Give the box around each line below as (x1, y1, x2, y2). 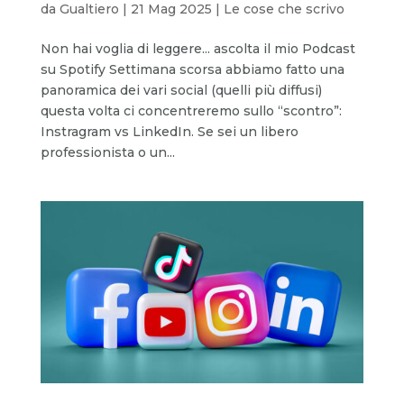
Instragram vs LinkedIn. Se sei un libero (40, 124, 298, 141)
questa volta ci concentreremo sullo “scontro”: (40, 103, 342, 120)
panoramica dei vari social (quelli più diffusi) (40, 82, 322, 99)
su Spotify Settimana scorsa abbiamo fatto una (40, 61, 344, 78)
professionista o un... (40, 144, 175, 161)
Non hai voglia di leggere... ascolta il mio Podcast (40, 41, 355, 58)
